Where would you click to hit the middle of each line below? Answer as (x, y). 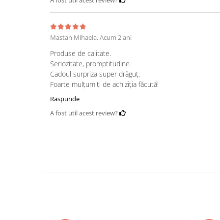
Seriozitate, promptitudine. (91, 63)
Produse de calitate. (81, 53)
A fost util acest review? (85, 113)
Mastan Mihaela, (75, 37)
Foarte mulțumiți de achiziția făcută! (104, 84)
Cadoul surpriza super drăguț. (95, 74)
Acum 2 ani (116, 37)
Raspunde (65, 98)
